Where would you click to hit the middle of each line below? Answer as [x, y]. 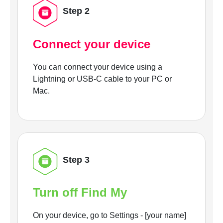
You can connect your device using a [98, 67]
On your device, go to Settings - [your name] [110, 216]
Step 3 [76, 160]
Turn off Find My [80, 193]
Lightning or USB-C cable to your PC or [102, 79]
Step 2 [76, 11]
